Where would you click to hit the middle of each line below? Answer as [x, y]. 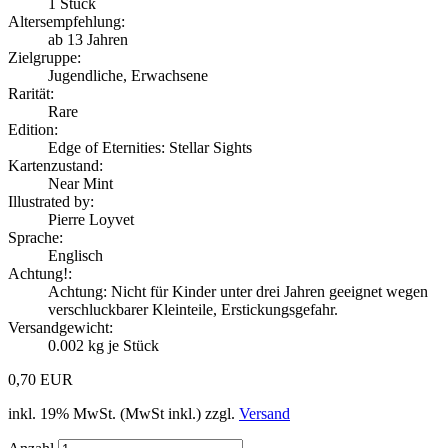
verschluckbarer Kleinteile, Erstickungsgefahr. [193, 309]
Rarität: [31, 93]
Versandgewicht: [60, 327]
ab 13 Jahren [88, 39]
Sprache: [35, 237]
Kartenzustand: [55, 165]
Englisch [75, 255]
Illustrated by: [51, 201]
